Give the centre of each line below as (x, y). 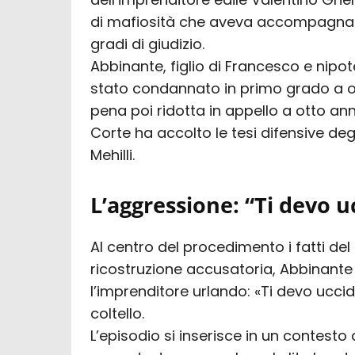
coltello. (118, 313)
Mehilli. (113, 155)
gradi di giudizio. (148, 44)
